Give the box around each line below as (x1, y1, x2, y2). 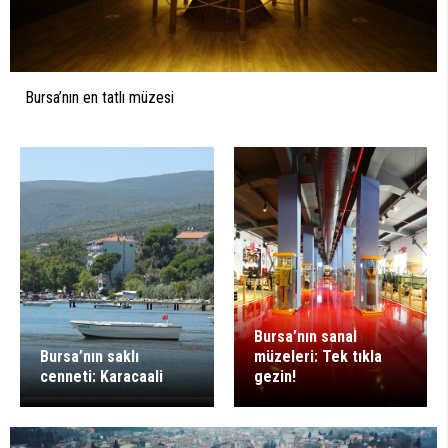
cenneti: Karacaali (40, 367, 163, 387)
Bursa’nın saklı (40, 347, 139, 367)
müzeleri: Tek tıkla (253, 347, 382, 367)
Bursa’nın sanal (253, 327, 357, 347)
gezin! (253, 367, 296, 387)
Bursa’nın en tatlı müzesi (25, 88, 174, 108)
